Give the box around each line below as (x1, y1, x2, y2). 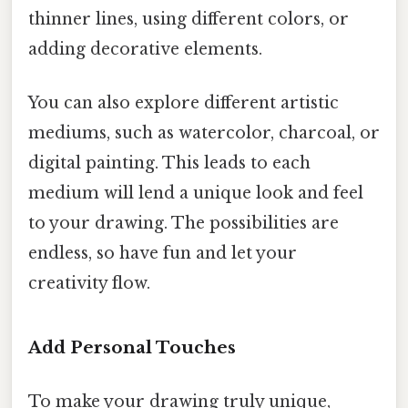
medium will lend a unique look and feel (28, 183, 363, 204)
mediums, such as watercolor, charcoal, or (28, 123, 380, 144)
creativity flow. (28, 273, 150, 294)
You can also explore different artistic (28, 93, 339, 114)
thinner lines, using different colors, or (28, 8, 349, 29)
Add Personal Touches (28, 336, 236, 358)
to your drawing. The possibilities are (28, 213, 339, 234)
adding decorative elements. (28, 38, 262, 59)
